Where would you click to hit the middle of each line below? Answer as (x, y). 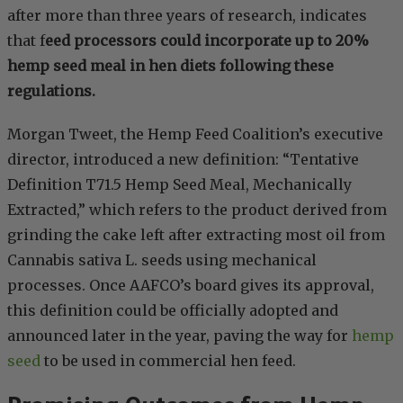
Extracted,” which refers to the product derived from (197, 210)
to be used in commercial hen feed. (168, 361)
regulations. (51, 91)
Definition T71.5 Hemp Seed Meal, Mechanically (179, 185)
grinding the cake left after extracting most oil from (196, 235)
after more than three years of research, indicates (187, 16)
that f (26, 41)
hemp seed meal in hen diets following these (170, 66)
